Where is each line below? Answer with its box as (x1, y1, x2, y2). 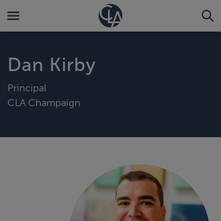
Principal (7, 82, 46, 93)
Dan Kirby (7, 54, 96, 75)
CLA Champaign (7, 97, 80, 108)
